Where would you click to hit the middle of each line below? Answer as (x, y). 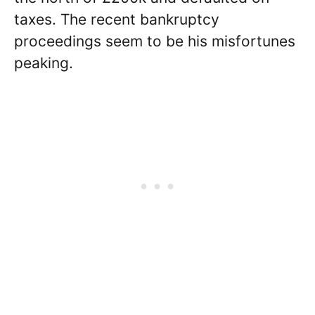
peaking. (44, 63)
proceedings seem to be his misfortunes (155, 41)
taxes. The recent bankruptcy (117, 19)
